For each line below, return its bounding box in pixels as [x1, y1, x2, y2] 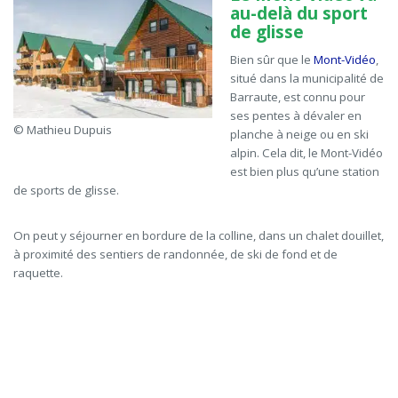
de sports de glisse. [13, 182, 119, 199]
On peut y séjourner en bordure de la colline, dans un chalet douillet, [13, 227, 384, 244]
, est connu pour [278, 89, 365, 106]
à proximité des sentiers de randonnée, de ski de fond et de [13, 246, 338, 263]
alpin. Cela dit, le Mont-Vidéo [230, 145, 383, 162]
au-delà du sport [230, 2, 368, 26]
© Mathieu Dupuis [13, 122, 112, 139]
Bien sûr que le [230, 52, 314, 68]
